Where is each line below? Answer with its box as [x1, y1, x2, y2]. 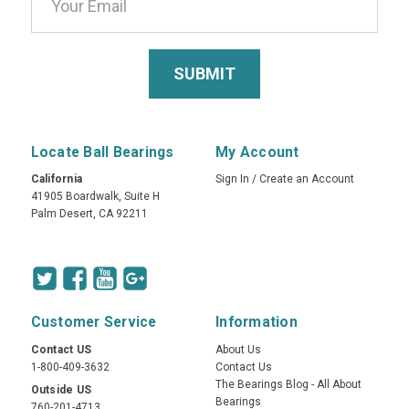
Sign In [215, 173, 249, 186]
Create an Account [259, 173, 354, 186]
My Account [215, 143, 299, 161]
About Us [215, 343, 261, 357]
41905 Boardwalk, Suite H [30, 190, 160, 204]
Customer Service [30, 314, 157, 331]
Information [215, 314, 298, 331]
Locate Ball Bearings [30, 143, 174, 161]
